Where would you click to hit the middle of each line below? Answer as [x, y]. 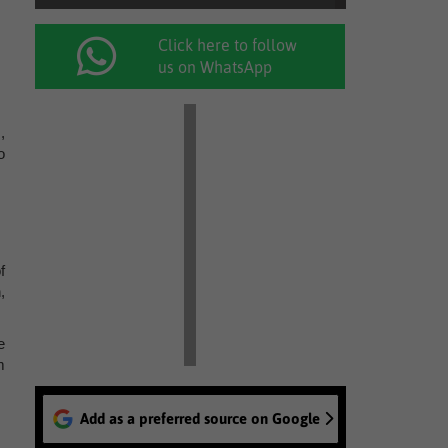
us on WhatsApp [215, 67]
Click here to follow [228, 45]
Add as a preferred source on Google [199, 418]
